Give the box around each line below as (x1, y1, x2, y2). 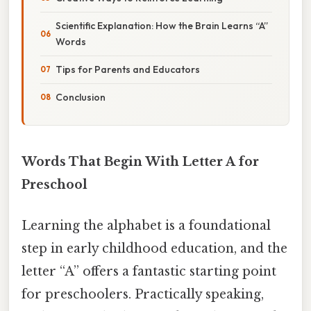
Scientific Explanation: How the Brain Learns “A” (56, 19, 268, 32)
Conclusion (56, 90, 106, 103)
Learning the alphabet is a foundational (22, 218, 271, 234)
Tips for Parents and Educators (56, 62, 200, 76)
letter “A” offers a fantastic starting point (22, 264, 276, 280)
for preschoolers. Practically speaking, (22, 287, 264, 303)
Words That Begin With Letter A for (22, 153, 259, 169)
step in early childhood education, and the (22, 241, 287, 257)
